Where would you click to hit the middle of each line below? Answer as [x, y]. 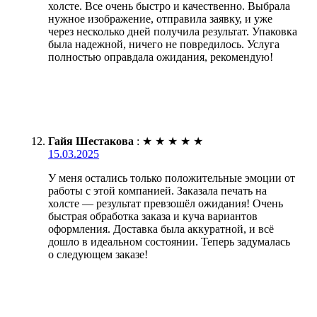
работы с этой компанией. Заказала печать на [157, 191]
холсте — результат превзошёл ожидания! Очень [166, 204]
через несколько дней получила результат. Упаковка [173, 32]
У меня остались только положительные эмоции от [172, 178]
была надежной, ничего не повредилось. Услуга [164, 45]
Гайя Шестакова [91, 142]
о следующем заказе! [98, 255]
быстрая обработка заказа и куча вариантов [153, 217]
